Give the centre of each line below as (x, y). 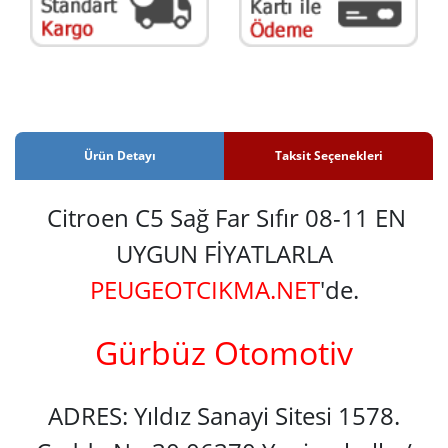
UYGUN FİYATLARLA (224, 253)
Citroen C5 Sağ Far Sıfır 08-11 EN (226, 217)
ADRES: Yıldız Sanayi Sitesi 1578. (224, 415)
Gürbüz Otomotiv (224, 352)
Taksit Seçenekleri (328, 155)
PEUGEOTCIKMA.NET (204, 289)
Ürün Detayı (119, 155)
